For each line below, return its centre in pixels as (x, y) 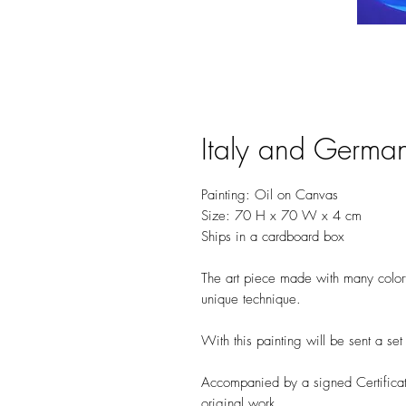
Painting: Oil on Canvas (270, 195)
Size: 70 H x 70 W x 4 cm (281, 216)
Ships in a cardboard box (273, 237)
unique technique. (251, 299)
